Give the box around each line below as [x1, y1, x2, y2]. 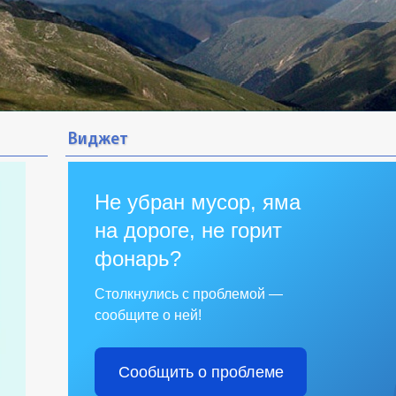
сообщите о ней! [95, 308, 202, 323]
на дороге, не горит [95, 218, 282, 242]
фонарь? [95, 247, 181, 270]
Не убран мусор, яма [95, 190, 301, 214]
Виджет [68, 132, 128, 148]
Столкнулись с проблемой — [95, 286, 283, 301]
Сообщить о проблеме [118, 363, 284, 381]
